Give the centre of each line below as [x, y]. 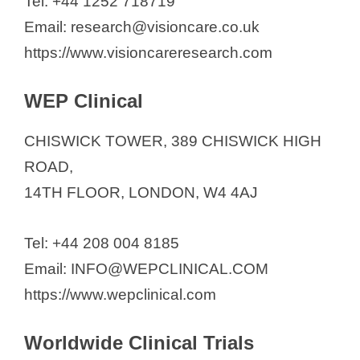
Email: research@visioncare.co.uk [142, 27]
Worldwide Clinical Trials [139, 343]
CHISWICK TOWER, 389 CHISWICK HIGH [173, 141]
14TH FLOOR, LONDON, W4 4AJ [141, 193]
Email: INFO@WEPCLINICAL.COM [146, 268]
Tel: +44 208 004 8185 [102, 243]
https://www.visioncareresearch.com [148, 52]
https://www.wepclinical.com [120, 294]
